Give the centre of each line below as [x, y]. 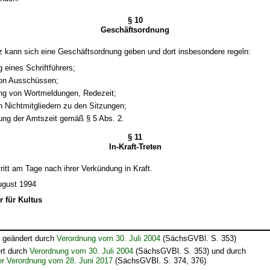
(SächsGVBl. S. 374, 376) [160, 261]
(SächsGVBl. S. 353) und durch [190, 251]
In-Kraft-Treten [135, 146]
